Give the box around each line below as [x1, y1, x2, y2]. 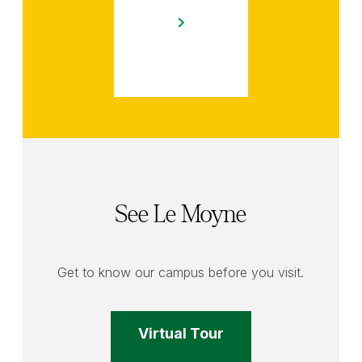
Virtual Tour [137, 324, 224, 342]
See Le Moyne [115, 201, 246, 228]
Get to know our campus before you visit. [57, 263, 305, 280]
